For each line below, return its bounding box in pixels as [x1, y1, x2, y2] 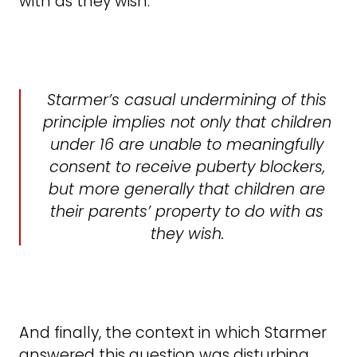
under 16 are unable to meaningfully [50, 134, 324, 156]
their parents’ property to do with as [50, 201, 324, 223]
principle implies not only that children [42, 112, 331, 134]
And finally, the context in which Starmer [19, 322, 327, 344]
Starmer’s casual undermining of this [47, 89, 328, 112]
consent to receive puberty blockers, [49, 156, 325, 178]
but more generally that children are [49, 178, 326, 201]
